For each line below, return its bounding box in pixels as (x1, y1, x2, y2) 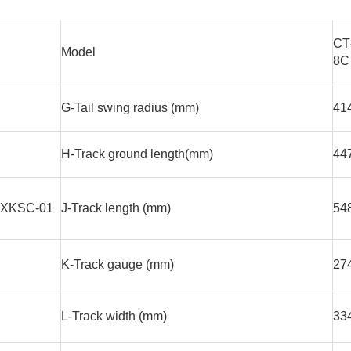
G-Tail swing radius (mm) (61, 101, 199, 115)
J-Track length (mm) (61, 201, 171, 215)
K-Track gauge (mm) (61, 258, 174, 272)
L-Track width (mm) (61, 309, 167, 324)
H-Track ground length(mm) (61, 147, 213, 161)
